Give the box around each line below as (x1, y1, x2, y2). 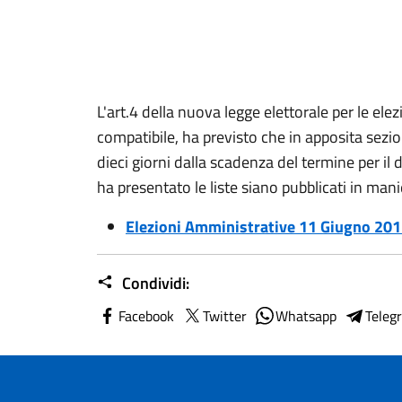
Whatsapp (275, 304, 336, 327)
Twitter (203, 304, 247, 327)
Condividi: (118, 270, 189, 295)
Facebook (118, 304, 174, 327)
